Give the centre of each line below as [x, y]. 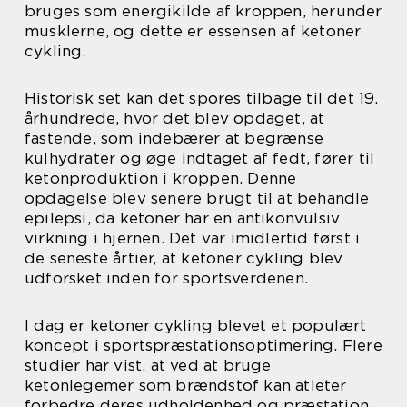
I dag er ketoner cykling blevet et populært [196, 325]
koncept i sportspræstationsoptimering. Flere [203, 345]
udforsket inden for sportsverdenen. [166, 278]
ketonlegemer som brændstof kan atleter [186, 385]
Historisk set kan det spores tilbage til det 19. [202, 98]
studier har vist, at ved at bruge [148, 365]
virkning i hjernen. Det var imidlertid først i [193, 238]
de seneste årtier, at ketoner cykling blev [184, 258]
